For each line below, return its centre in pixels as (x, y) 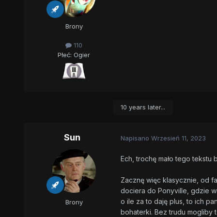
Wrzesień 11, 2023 (178, 138)
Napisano (136, 138)
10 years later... (143, 107)
